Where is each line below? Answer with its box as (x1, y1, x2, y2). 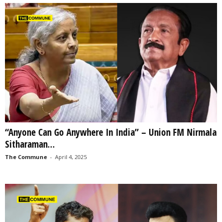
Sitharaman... (5, 138, 55, 151)
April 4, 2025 (55, 153, 87, 161)
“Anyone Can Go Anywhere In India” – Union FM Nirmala (5, 126, 217, 139)
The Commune (5, 153, 47, 161)
